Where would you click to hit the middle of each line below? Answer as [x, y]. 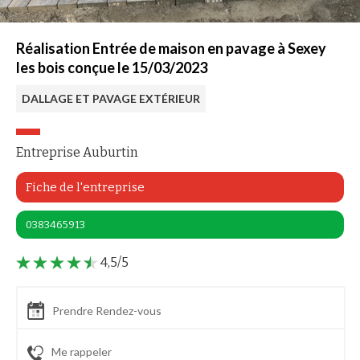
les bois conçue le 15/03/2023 [112, 67]
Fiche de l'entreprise [85, 187]
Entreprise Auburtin [77, 152]
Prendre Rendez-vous [107, 311]
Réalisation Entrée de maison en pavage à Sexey [171, 48]
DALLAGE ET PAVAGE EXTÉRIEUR [111, 98]
